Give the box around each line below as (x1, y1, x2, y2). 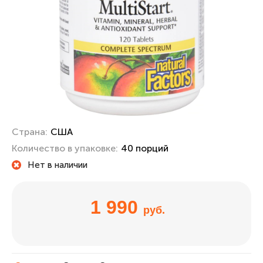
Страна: (12, 126, 48, 137)
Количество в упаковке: (12, 143, 118, 154)
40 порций (121, 143, 168, 154)
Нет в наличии (28, 159, 87, 170)
